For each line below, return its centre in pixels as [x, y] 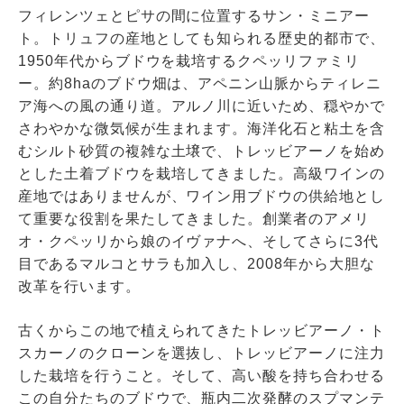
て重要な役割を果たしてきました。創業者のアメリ [194, 218]
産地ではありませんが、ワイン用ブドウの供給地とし [201, 196]
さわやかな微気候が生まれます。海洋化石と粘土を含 [201, 128]
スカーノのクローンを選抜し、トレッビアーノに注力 [201, 353]
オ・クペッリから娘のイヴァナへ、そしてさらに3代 [198, 241]
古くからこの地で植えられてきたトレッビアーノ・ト [201, 330]
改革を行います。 [79, 286]
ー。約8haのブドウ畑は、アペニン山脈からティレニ [199, 83]
